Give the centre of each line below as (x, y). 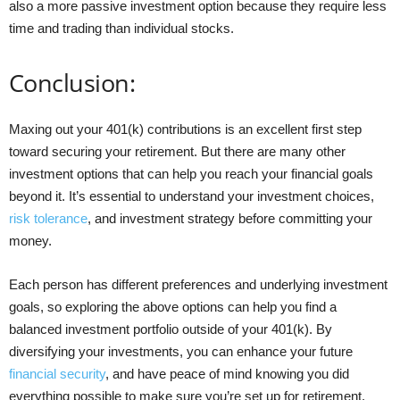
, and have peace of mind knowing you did (227, 373)
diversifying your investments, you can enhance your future (181, 351)
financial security (57, 373)
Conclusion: (72, 82)
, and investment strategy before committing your (230, 218)
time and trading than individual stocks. (121, 28)
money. (30, 240)
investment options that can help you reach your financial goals (191, 173)
